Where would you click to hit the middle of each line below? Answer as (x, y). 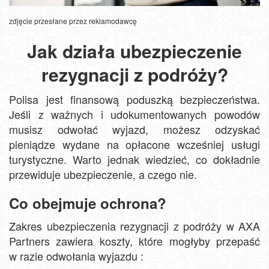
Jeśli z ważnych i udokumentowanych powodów (134, 114)
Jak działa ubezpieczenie (134, 51)
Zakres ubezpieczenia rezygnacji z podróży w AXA (134, 226)
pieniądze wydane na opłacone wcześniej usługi (134, 144)
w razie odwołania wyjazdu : (76, 256)
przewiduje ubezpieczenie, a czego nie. (103, 174)
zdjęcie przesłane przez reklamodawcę (73, 21)
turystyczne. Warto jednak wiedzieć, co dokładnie (134, 159)
